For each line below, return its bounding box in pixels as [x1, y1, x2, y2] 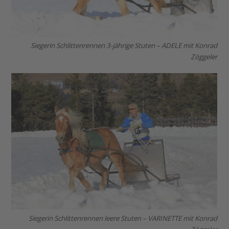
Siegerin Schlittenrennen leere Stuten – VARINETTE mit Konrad [29, 213, 218, 223]
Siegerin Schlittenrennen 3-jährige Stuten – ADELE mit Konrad [31, 40, 218, 50]
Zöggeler [191, 52, 218, 61]
